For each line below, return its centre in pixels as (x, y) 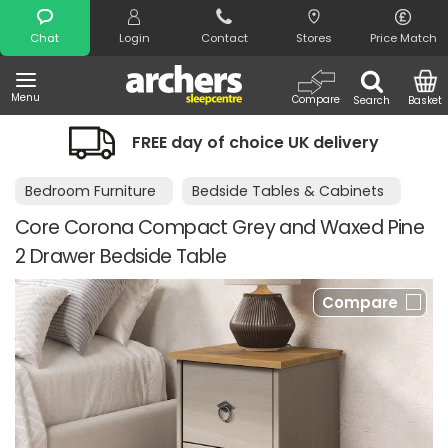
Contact (224, 38)
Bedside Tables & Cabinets (288, 191)
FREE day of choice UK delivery (255, 142)
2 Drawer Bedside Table (121, 256)
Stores (313, 38)
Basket (425, 100)
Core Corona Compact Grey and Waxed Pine (220, 227)
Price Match (403, 38)
